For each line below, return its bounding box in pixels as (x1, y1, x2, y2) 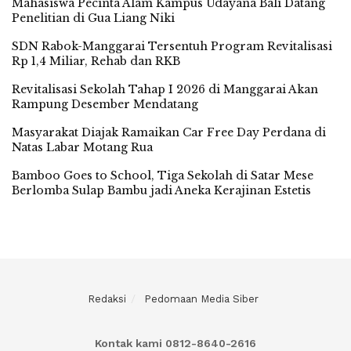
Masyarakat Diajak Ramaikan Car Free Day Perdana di (12, 125, 326, 139)
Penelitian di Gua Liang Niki (12, 11, 175, 25)
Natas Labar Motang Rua (12, 140, 153, 154)
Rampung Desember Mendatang (12, 97, 198, 111)
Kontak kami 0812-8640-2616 (95, 337, 256, 349)
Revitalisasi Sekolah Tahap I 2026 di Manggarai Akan (12, 82, 318, 96)
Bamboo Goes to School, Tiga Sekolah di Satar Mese (12, 168, 313, 183)
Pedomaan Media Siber (144, 293, 259, 305)
